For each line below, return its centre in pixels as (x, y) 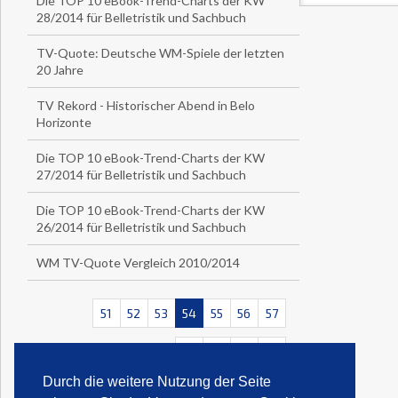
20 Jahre (60, 70)
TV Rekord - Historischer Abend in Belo (146, 105)
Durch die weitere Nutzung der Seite (157, 382)
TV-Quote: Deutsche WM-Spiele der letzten (160, 53)
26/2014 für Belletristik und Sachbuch (141, 227)
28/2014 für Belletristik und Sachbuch (141, 17)
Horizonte (64, 122)
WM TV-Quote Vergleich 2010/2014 (138, 263)
